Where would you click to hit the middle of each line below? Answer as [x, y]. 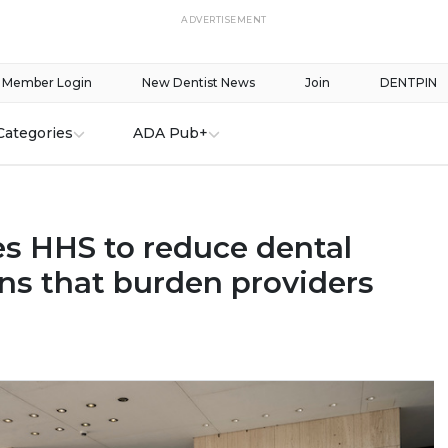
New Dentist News [198, 82]
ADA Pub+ [170, 133]
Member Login [47, 82]
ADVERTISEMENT [224, 19]
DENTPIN [408, 82]
